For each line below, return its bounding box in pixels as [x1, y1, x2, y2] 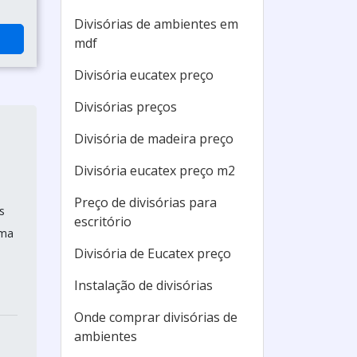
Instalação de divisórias [74, 277, 213, 294]
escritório [74, 213, 131, 230]
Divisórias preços [74, 98, 177, 116]
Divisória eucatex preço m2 [74, 162, 235, 179]
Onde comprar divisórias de [74, 308, 237, 326]
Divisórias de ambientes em [74, 15, 238, 33]
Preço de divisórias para [74, 194, 217, 211]
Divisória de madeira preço [74, 130, 233, 147]
